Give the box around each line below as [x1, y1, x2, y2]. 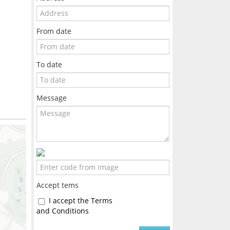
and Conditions [36, 206, 89, 216]
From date [36, 26, 71, 36]
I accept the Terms [48, 196, 112, 205]
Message [36, 93, 67, 103]
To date [36, 60, 62, 69]
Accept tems [36, 180, 79, 190]
